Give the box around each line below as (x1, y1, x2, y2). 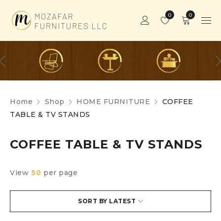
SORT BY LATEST (78, 197, 136, 205)
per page (43, 168, 77, 177)
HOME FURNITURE (76, 97, 150, 106)
